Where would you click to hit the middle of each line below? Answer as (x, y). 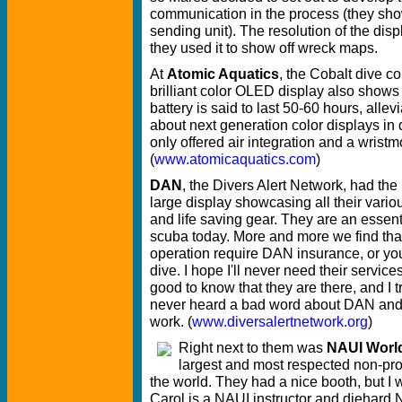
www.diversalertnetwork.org (280, 321)
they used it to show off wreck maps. (264, 47)
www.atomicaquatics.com (235, 158)
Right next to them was (253, 347)
